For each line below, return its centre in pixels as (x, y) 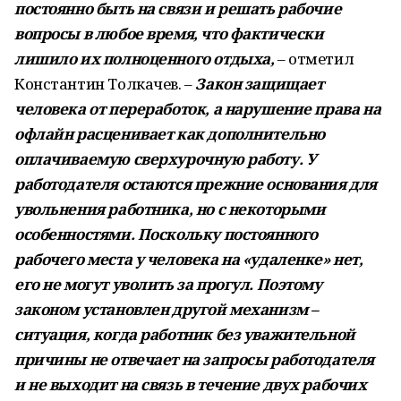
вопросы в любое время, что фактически (169, 34)
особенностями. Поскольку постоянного (166, 234)
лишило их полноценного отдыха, (145, 59)
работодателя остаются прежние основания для (196, 184)
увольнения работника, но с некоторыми (170, 209)
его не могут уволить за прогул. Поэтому (168, 284)
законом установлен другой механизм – (166, 309)
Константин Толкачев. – (105, 84)
